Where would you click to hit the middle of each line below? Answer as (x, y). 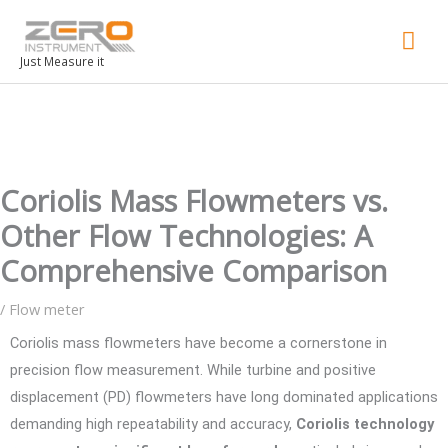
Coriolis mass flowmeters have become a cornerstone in (198, 342)
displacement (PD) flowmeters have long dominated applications (224, 396)
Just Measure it (62, 61)
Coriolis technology (365, 423)
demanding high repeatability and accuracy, (153, 423)
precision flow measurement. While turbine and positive (193, 369)
